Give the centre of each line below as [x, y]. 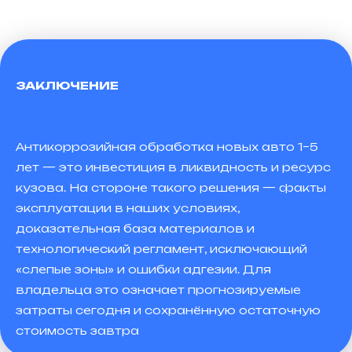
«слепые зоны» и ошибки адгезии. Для [143, 269]
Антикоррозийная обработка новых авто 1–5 [167, 147]
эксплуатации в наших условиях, [128, 208]
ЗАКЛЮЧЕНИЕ [67, 85]
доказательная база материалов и [135, 228]
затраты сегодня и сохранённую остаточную [168, 310]
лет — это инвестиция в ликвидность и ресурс [173, 167]
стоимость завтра [77, 330]
